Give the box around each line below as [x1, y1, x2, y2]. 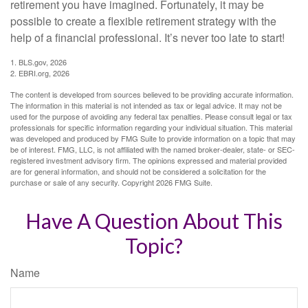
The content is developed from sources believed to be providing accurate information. [10, 89, 294, 100]
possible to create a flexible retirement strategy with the [10, 13, 276, 30]
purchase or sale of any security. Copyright [10, 177, 156, 188]
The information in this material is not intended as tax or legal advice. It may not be [10, 100, 282, 111]
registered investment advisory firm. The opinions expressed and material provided [10, 155, 287, 166]
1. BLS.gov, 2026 [10, 56, 67, 68]
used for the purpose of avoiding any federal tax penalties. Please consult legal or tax [10, 111, 292, 122]
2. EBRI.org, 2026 [10, 67, 69, 79]
